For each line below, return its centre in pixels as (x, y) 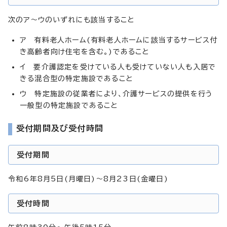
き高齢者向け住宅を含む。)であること (85, 51)
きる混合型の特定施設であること (76, 78)
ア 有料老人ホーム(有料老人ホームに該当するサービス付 (119, 40)
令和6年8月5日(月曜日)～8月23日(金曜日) (88, 179)
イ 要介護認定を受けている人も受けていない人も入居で (118, 67)
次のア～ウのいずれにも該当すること (71, 20)
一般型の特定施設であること (69, 105)
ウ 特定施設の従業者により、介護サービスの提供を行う (117, 93)
